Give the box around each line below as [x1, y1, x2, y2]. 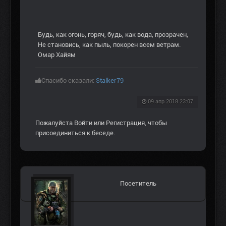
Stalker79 [96, 77, 124, 85]
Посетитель [120, 180, 156, 188]
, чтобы [145, 119, 167, 127]
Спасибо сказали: [41, 77, 96, 85]
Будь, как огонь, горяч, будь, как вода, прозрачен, [38, 31, 188, 39]
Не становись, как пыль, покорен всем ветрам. [38, 41, 181, 49]
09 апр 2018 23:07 [148, 98, 193, 105]
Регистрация [106, 119, 145, 127]
